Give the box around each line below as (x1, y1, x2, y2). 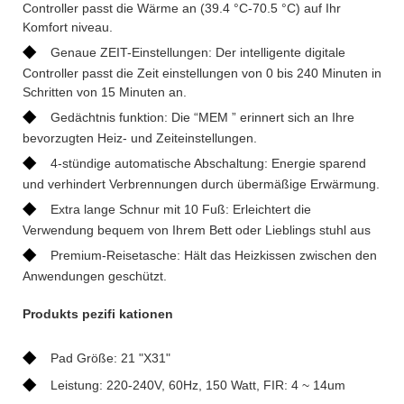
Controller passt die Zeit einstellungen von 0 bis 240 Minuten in (23, 65, 381, 80)
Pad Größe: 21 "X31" (50, 350, 170, 365)
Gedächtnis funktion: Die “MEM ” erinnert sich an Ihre (50, 109, 354, 124)
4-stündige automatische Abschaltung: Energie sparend (50, 155, 366, 170)
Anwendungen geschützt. (23, 268, 167, 283)
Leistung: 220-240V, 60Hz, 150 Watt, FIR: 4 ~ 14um (50, 377, 345, 392)
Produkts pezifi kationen (23, 306, 173, 321)
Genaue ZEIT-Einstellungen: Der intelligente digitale (50, 44, 345, 60)
